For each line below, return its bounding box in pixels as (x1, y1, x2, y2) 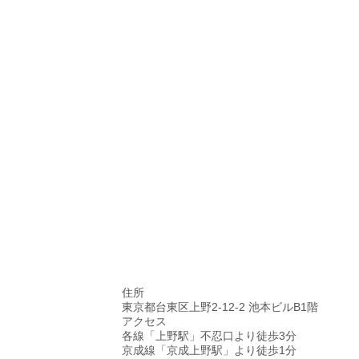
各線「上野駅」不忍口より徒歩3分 (122, 329, 296, 342)
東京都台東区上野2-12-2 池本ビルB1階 (122, 300, 318, 313)
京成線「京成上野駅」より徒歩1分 (122, 343, 296, 357)
